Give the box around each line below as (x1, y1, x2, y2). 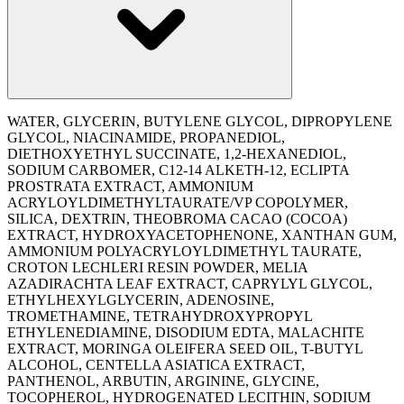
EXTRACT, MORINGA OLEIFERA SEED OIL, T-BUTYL (7, 340, 363, 356)
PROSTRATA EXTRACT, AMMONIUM (7, 178, 253, 194)
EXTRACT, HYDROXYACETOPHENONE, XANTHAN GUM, (7, 226, 397, 243)
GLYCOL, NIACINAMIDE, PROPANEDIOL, (7, 129, 285, 145)
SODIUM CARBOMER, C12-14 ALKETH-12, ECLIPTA (7, 161, 349, 178)
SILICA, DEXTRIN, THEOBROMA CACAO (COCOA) (7, 210, 347, 226)
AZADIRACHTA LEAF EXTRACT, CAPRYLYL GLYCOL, (7, 275, 372, 291)
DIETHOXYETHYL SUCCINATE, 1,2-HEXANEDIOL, (7, 145, 346, 161)
